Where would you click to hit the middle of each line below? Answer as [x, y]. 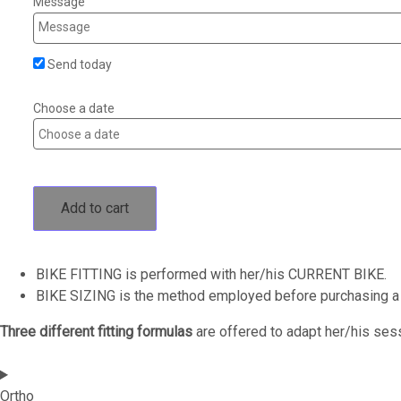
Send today [78, 65]
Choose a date [74, 109]
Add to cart [95, 209]
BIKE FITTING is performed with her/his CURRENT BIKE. [211, 275]
